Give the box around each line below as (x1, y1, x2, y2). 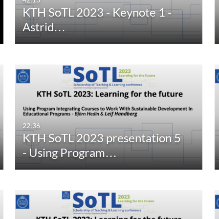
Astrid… (22, 20, 66, 34)
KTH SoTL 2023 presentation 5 (22, 131, 181, 145)
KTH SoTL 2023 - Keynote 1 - (22, 5, 172, 20)
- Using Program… (22, 145, 117, 160)
